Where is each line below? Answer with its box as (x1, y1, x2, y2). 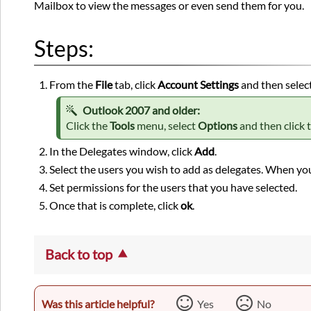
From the (49, 78, 96, 92)
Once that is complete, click (49, 199, 181, 212)
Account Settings (158, 78, 239, 92)
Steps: (34, 35, 94, 62)
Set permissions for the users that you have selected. (49, 180, 298, 194)
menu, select (135, 119, 199, 133)
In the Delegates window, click (49, 144, 195, 158)
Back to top (45, 246, 112, 263)
